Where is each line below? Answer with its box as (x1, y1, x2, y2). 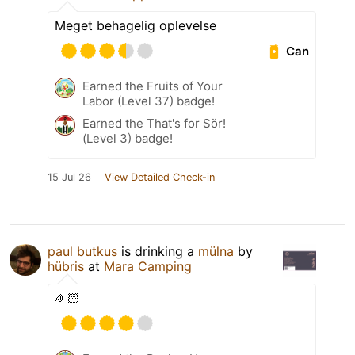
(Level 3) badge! (82, 131, 173, 147)
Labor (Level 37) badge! (82, 94, 215, 109)
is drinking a (117, 243, 198, 260)
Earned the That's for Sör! (82, 116, 226, 132)
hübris (48, 258, 84, 275)
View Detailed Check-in (105, 171, 215, 184)
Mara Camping (104, 258, 192, 275)
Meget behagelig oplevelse (55, 17, 216, 34)
